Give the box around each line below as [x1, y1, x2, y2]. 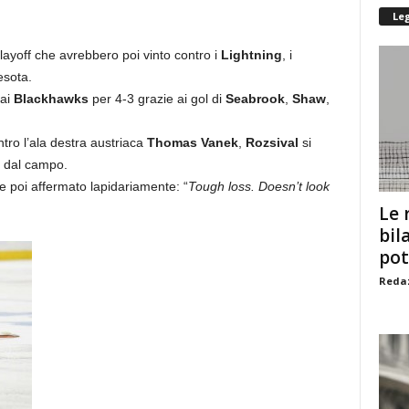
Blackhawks [13, 91, 89, 106]
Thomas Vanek [146, 135, 238, 150]
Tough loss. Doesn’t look [187, 179, 330, 194]
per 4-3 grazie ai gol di [88, 91, 225, 106]
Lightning [220, 47, 282, 62]
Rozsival [245, 135, 299, 150]
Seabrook [225, 91, 285, 106]
